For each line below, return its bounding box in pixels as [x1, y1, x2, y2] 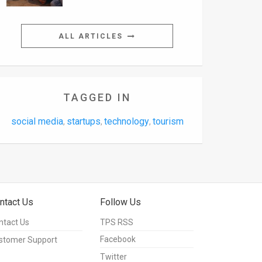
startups [66, 116, 101, 127]
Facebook [100, 235, 136, 244]
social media [11, 116, 63, 127]
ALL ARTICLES [58, 32, 126, 41]
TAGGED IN [63, 91, 131, 104]
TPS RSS [100, 218, 133, 227]
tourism [152, 116, 184, 127]
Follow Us [100, 196, 141, 208]
